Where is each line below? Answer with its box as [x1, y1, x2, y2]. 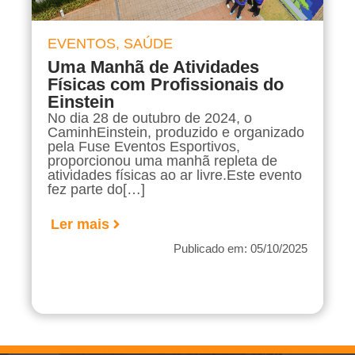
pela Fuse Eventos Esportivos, [48, 138, 240, 155]
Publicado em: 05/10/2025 [174, 242, 307, 256]
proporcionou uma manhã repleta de [48, 152, 277, 169]
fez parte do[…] [48, 181, 145, 197]
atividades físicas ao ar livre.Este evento [48, 166, 302, 183]
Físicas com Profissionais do [48, 74, 284, 94]
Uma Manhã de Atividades [48, 56, 259, 77]
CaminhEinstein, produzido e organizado [48, 124, 304, 140]
